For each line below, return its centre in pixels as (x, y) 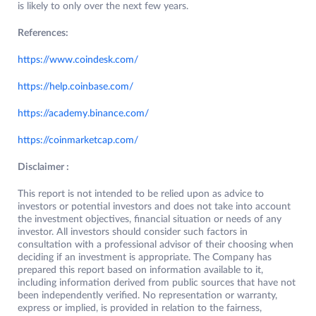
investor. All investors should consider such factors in (133, 232)
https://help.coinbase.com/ (75, 87)
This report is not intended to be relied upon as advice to (141, 194)
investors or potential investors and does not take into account (154, 207)
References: (43, 34)
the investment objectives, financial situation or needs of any (150, 220)
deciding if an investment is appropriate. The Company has (145, 258)
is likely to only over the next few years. (103, 7)
